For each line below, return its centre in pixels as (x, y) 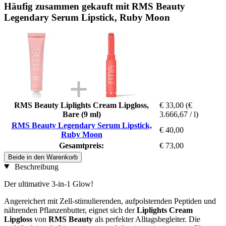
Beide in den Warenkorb (43, 157)
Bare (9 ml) (81, 114)
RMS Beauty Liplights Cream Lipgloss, (81, 105)
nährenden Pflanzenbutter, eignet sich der (70, 210)
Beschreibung (35, 166)
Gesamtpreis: (81, 145)
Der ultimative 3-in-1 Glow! (49, 184)
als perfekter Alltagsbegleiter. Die (147, 219)
